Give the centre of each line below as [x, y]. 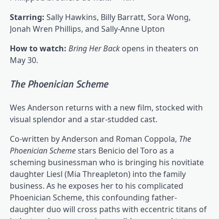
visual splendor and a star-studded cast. [84, 119]
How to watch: [39, 49]
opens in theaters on [160, 49]
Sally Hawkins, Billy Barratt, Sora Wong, [119, 17]
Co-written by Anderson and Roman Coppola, [94, 139]
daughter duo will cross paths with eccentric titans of [108, 209]
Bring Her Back [95, 49]
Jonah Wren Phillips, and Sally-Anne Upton [87, 29]
